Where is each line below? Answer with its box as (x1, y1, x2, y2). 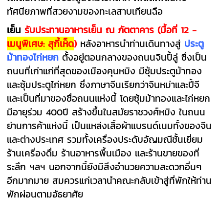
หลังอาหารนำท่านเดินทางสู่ (80, 36, 185, 50)
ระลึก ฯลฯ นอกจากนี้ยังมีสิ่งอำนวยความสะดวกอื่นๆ (7, 159, 202, 174)
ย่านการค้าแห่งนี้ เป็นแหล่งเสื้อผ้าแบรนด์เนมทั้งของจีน (7, 118, 212, 132)
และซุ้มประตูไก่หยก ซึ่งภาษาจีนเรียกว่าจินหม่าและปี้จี (7, 77, 200, 91)
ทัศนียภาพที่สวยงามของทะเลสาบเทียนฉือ (7, 4, 163, 18)
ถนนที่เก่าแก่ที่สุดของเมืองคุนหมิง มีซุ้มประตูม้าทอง (7, 64, 202, 78)
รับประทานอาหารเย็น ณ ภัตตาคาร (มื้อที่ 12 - (24, 22, 197, 37)
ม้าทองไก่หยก (7, 50, 59, 64)
